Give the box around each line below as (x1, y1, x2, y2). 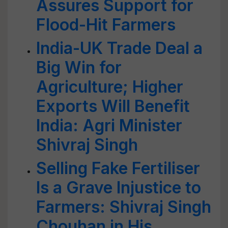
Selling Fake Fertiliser (36, 158, 200, 178)
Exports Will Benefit (36, 96, 190, 116)
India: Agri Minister (36, 116, 182, 135)
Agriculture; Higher (36, 77, 183, 97)
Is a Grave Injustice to (36, 178, 201, 197)
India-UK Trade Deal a (36, 38, 203, 58)
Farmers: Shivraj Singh (36, 197, 211, 217)
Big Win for (36, 58, 122, 77)
